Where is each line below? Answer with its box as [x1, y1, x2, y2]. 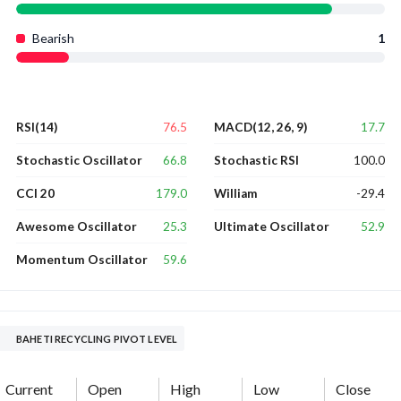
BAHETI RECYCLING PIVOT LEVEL [113, 333, 178, 346]
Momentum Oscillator [16, 252, 148, 268]
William [214, 186, 258, 201]
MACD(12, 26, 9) [214, 120, 307, 135]
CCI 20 [16, 186, 55, 201]
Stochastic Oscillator [16, 153, 142, 168]
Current [5, 380, 53, 398]
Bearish [32, 30, 74, 47]
